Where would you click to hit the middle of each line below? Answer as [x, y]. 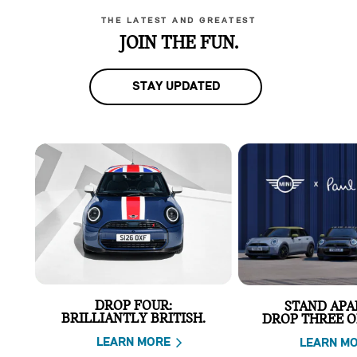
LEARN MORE [133, 343]
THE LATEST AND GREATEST [178, 21]
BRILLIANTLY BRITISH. [133, 320]
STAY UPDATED [176, 86]
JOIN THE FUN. [178, 43]
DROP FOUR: [133, 307]
